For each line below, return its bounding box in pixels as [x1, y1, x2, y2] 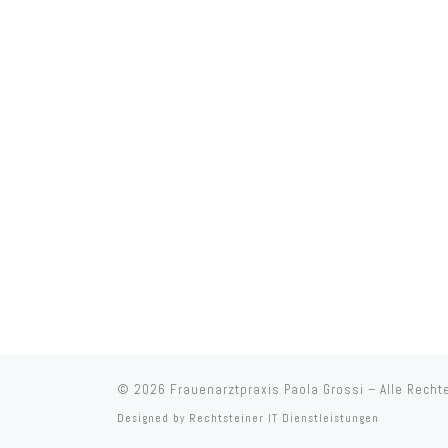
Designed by [117, 411, 189, 426]
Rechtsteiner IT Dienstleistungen [189, 411, 379, 426]
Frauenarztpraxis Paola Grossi [170, 381, 364, 399]
